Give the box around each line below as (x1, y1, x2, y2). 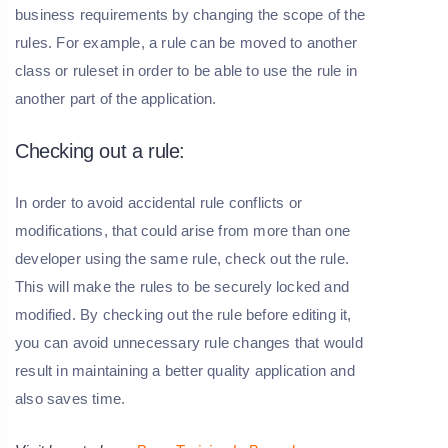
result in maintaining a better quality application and (15, 362, 355, 380)
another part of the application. (15, 90, 217, 108)
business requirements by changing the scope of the (15, 6, 366, 24)
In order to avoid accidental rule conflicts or (15, 194, 303, 212)
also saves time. (15, 390, 130, 408)
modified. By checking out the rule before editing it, (15, 306, 352, 324)
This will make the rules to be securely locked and (15, 278, 350, 296)
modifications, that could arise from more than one (15, 222, 351, 240)
